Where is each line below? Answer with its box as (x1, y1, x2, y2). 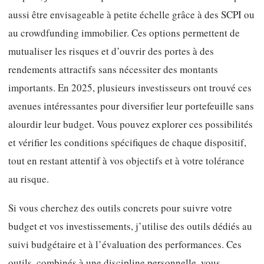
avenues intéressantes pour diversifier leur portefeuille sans (8, 99, 254, 113)
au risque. (8, 172, 49, 186)
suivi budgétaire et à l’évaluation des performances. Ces (8, 237, 242, 252)
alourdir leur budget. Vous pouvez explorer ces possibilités (8, 117, 253, 131)
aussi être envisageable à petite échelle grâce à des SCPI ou (8, 8, 255, 22)
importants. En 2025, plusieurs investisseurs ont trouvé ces (8, 81, 252, 95)
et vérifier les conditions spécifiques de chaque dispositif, (8, 136, 246, 150)
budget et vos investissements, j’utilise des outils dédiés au (8, 219, 252, 233)
